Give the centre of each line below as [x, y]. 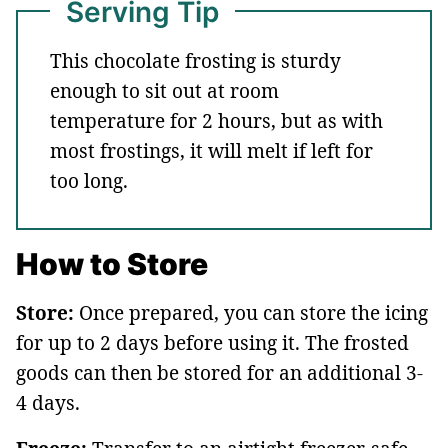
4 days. [48, 403]
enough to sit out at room [164, 91]
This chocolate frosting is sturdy [195, 61]
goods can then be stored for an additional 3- [219, 373]
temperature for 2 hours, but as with [216, 121]
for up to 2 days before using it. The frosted [212, 343]
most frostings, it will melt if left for [211, 151]
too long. [89, 181]
